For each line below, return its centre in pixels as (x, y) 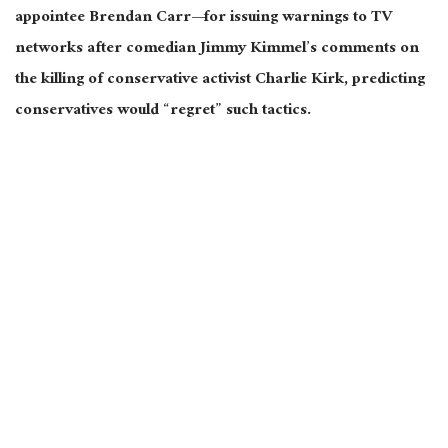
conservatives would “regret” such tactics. (163, 111)
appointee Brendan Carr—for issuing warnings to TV (203, 18)
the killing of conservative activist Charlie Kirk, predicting (220, 80)
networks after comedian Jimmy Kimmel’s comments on (217, 49)
